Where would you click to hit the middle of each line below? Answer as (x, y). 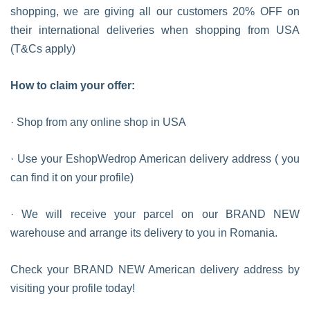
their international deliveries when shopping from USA (155, 30)
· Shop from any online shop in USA (98, 122)
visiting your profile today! (73, 288)
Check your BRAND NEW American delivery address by (155, 270)
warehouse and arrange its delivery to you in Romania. (144, 233)
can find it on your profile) (72, 177)
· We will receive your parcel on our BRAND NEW (155, 214)
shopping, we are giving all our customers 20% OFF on (155, 11)
